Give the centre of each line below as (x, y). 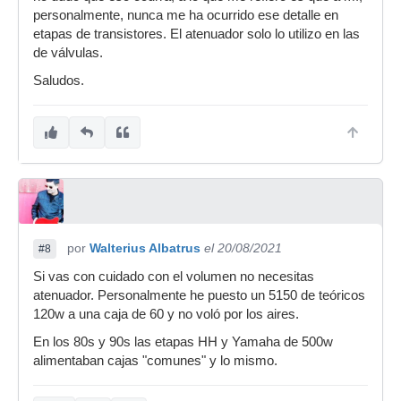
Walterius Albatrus (145, 248)
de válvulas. (68, 53)
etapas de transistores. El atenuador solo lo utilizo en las (196, 34)
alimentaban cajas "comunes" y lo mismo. (155, 361)
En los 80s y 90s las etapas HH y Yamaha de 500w (183, 342)
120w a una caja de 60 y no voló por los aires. (166, 314)
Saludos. (59, 81)
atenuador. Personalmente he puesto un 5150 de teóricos (199, 295)
